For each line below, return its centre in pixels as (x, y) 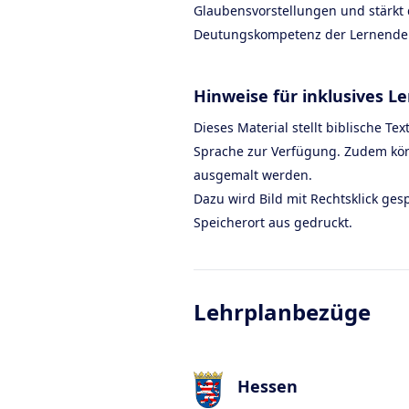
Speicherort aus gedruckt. (273, 222)
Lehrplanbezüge (282, 312)
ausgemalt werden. (253, 175)
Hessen (267, 386)
